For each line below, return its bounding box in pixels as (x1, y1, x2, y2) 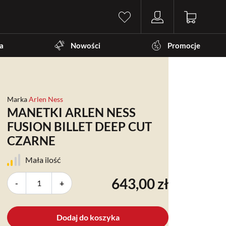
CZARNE (7, 133, 55, 148)
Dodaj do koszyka (56, 212, 120, 222)
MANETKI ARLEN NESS (7, 104, 136, 120)
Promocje (167, 40, 201, 50)
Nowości (71, 40, 101, 50)
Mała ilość (25, 154, 61, 164)
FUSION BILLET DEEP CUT (7, 119, 152, 134)
